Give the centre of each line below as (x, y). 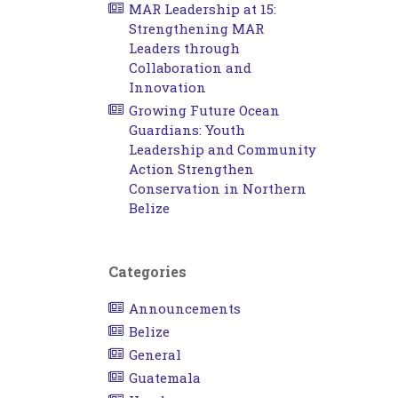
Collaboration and (190, 68)
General (155, 354)
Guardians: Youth (187, 130)
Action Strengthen (191, 169)
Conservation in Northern (217, 188)
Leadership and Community (222, 149)
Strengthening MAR (196, 28)
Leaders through (184, 48)
